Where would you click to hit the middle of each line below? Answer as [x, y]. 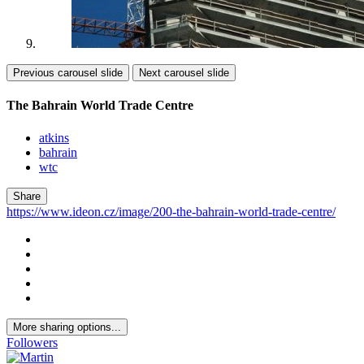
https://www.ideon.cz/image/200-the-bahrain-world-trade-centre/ [171, 211]
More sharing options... [67, 327]
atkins [54, 137]
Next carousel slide [184, 73]
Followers [32, 342]
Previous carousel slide [68, 73]
